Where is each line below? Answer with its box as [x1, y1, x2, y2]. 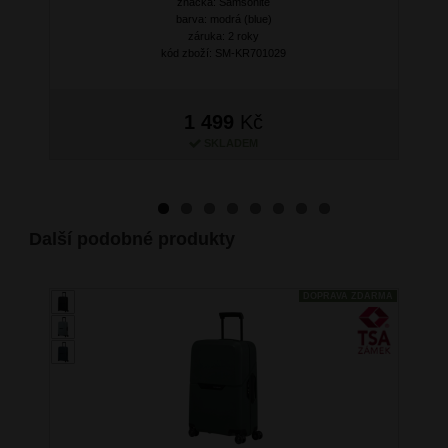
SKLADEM [204, 137, 259, 150]
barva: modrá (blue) [175, 13, 272, 26]
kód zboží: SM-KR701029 [161, 47, 287, 60]
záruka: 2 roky [188, 30, 260, 43]
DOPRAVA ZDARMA [302, 291, 393, 302]
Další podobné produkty [28, 229, 235, 250]
